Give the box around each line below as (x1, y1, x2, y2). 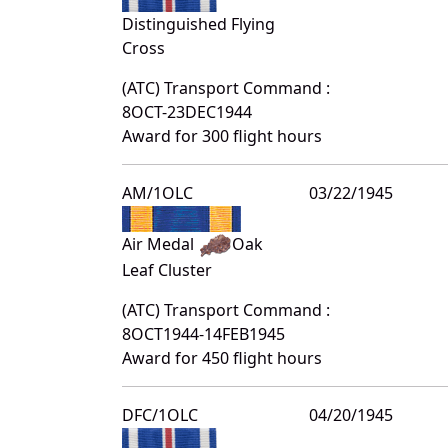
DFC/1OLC (122, 404, 198, 427)
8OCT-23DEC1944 (122, 101, 252, 124)
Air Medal (122, 233, 198, 256)
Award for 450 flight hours (122, 347, 322, 370)
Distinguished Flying (122, 13, 275, 36)
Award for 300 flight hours (122, 125, 322, 148)
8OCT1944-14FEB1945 (122, 323, 285, 346)
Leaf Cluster (122, 259, 212, 282)
